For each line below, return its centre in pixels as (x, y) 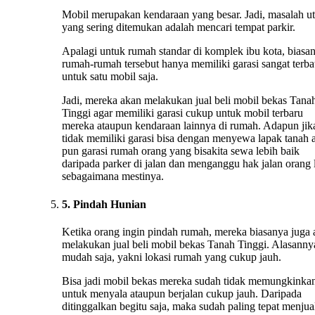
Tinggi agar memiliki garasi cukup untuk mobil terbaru (182, 113)
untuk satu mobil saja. (110, 77)
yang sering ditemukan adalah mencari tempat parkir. (179, 27)
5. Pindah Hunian (104, 204)
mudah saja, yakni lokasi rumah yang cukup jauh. (172, 257)
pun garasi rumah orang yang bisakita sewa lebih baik (181, 151)
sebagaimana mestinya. (113, 176)
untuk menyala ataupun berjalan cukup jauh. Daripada (182, 293)
